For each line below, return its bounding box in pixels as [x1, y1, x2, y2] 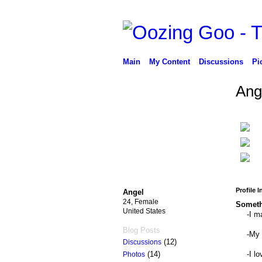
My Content [149, 57, 190, 66]
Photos [122, 250, 145, 259]
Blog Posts [122, 225, 160, 235]
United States [122, 206, 166, 215]
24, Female [122, 197, 158, 206]
